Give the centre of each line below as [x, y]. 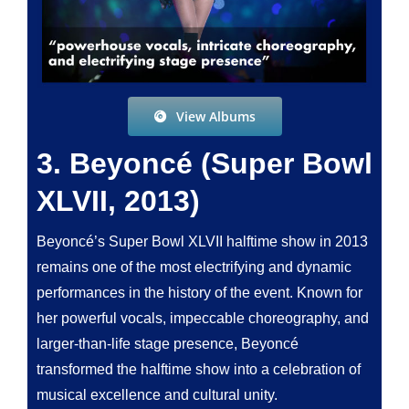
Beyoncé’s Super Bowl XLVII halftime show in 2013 [202, 241]
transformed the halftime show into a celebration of [198, 369]
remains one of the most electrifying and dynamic [194, 267]
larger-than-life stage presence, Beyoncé [167, 343]
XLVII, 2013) [118, 200]
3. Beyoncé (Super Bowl [204, 163]
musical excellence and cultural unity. [157, 394]
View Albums [215, 116]
